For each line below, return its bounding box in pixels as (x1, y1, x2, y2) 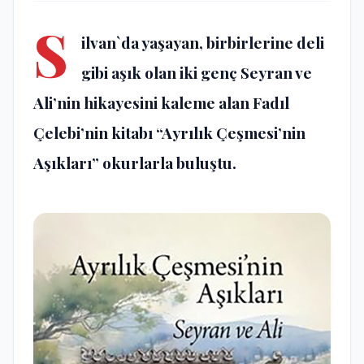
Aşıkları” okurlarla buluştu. (33, 152, 236, 174)
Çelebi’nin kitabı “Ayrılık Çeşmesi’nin (33, 122, 305, 144)
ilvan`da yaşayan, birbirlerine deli (81, 32, 324, 54)
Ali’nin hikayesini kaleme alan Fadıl (33, 92, 289, 114)
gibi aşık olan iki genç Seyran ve (81, 62, 312, 84)
